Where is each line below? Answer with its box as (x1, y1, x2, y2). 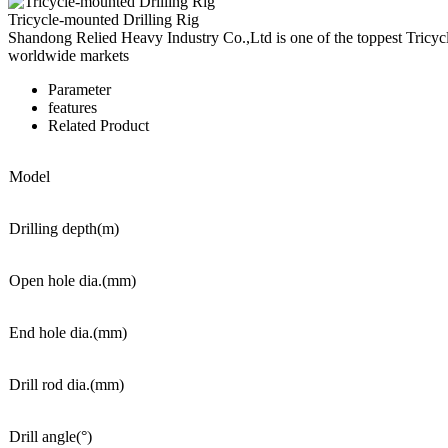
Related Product (48, 117, 149, 134)
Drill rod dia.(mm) (9, 376, 124, 393)
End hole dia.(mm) (9, 324, 127, 341)
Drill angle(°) (9, 428, 92, 445)
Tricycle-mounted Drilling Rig (8, 11, 199, 28)
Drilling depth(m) (9, 220, 119, 237)
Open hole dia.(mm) (9, 272, 136, 289)
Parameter (48, 81, 111, 98)
